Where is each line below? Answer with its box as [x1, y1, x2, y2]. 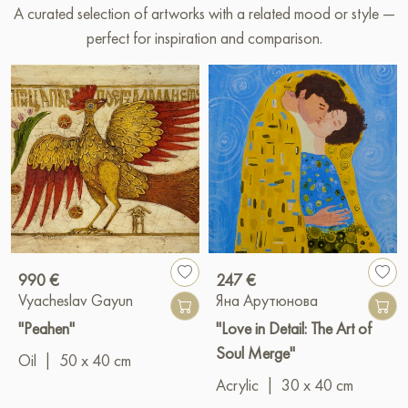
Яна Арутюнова [216, 289, 318, 311]
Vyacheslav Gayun [18, 289, 133, 311]
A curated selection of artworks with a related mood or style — [13, 2, 395, 24]
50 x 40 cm [59, 349, 131, 371]
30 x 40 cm [281, 373, 353, 395]
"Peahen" [18, 317, 75, 339]
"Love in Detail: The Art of [216, 317, 372, 339]
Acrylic [216, 373, 259, 395]
